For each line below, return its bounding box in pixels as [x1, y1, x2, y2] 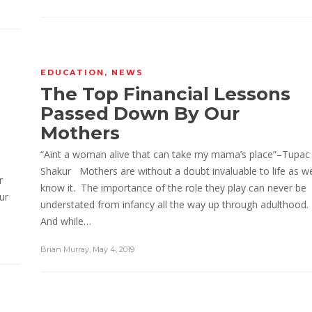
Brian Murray [40, 244, 89, 254]
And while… [40, 214, 91, 228]
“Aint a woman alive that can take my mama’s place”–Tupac [40, 148, 310, 161]
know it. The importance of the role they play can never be [40, 181, 306, 194]
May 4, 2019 [93, 244, 134, 254]
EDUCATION [40, 68, 104, 77]
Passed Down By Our [40, 102, 240, 125]
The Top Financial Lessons [40, 83, 290, 105]
